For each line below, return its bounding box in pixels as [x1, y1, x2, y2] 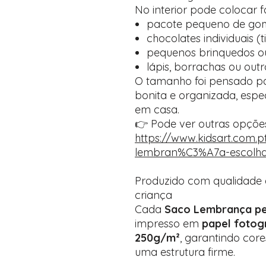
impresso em [135, 217, 202, 230]
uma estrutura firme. [135, 245, 235, 259]
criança [135, 188, 172, 202]
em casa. [135, 103, 179, 116]
